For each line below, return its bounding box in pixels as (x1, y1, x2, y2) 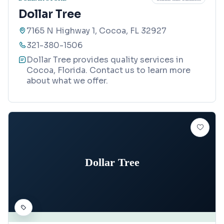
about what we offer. (26, 75, 108, 86)
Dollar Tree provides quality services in (26, 54, 183, 65)
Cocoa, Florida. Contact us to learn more (26, 65, 190, 76)
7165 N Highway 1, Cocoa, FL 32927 (26, 25, 166, 36)
